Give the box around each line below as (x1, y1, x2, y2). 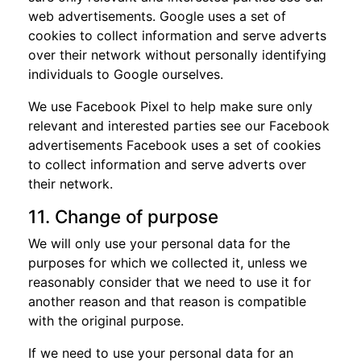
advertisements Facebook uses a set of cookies (28, 137, 321, 153)
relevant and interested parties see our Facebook (28, 118, 330, 134)
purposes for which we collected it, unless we (28, 255, 307, 271)
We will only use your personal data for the (28, 235, 290, 251)
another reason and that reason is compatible (28, 293, 306, 309)
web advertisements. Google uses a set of (28, 8, 286, 24)
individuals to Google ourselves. (28, 66, 223, 82)
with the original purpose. (28, 313, 184, 329)
